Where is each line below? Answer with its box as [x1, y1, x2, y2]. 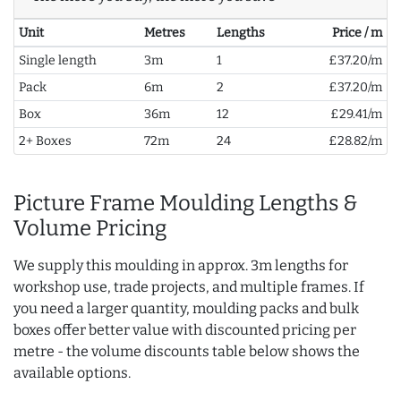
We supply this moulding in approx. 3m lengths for [13, 257, 348, 275]
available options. [13, 364, 131, 382]
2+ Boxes [18, 133, 72, 149]
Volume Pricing [13, 216, 166, 242]
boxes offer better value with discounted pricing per [13, 321, 356, 339]
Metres [143, 25, 185, 41]
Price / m [332, 25, 383, 41]
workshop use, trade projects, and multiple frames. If [13, 278, 364, 296]
